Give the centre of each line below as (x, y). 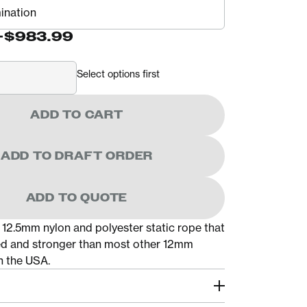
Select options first (118, 74)
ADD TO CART (77, 115)
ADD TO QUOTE (77, 198)
